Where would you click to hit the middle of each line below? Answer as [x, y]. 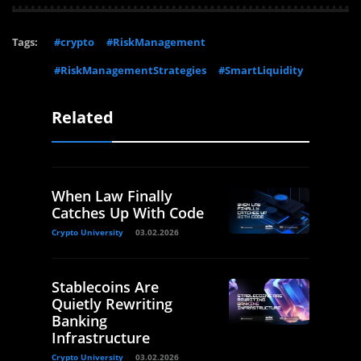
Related [83, 118]
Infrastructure [101, 338]
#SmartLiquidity [261, 71]
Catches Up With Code [128, 213]
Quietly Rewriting [112, 304]
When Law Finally [112, 196]
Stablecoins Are [105, 287]
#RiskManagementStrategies [130, 71]
